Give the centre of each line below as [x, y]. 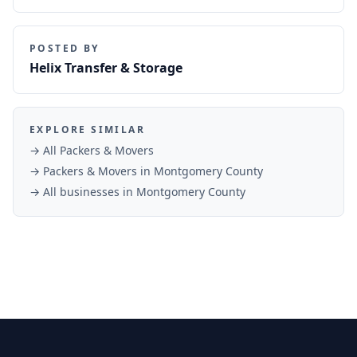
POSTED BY [65, 48]
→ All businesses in [83, 191]
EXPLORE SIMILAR [87, 129]
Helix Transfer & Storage [106, 67]
